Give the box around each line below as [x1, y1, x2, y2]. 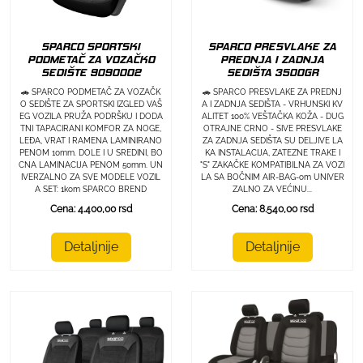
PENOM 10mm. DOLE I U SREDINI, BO [19, 148, 163, 158]
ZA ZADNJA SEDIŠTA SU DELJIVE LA [202, 136, 343, 146]
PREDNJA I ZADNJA [220, 53, 324, 67]
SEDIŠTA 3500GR [226, 66, 318, 80]
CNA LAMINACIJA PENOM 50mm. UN [19, 160, 163, 170]
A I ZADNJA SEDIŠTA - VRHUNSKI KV [202, 100, 343, 109]
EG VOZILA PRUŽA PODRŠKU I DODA [19, 112, 163, 122]
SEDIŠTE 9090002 [41, 66, 141, 80]
